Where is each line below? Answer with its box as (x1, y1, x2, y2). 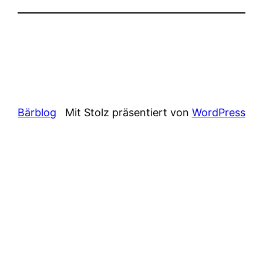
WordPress (191, 106, 245, 119)
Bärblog (18, 106, 57, 119)
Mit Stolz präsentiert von (65, 106, 192, 119)
